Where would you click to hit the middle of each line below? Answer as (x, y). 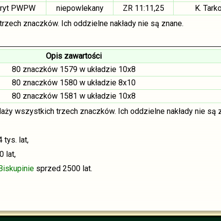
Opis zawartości (74, 56)
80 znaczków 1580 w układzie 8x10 (74, 83)
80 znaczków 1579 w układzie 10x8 (74, 69)
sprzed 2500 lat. (63, 168)
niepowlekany (80, 8)
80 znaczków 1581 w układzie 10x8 (74, 96)
